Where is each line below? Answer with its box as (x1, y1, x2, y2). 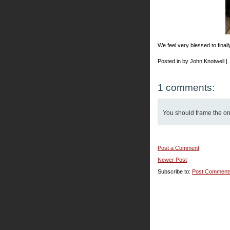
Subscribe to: (158, 168, 192, 175)
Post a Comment (158, 145, 199, 151)
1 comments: (158, 82, 215, 93)
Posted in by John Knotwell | (158, 58, 227, 64)
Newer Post (158, 157, 187, 163)
